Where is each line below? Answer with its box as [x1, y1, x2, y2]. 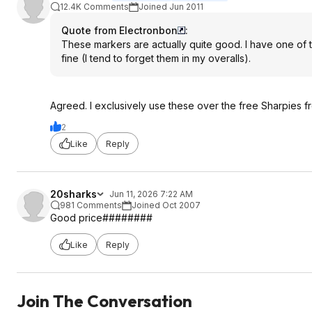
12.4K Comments [60, 1, 129, 12]
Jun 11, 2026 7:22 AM [109, 189, 193, 199]
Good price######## [50, 212, 153, 224]
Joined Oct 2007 [132, 200, 201, 210]
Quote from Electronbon [61, 24, 178, 36]
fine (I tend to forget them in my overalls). [61, 52, 251, 64]
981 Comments [60, 200, 122, 210]
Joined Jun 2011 [139, 1, 203, 12]
